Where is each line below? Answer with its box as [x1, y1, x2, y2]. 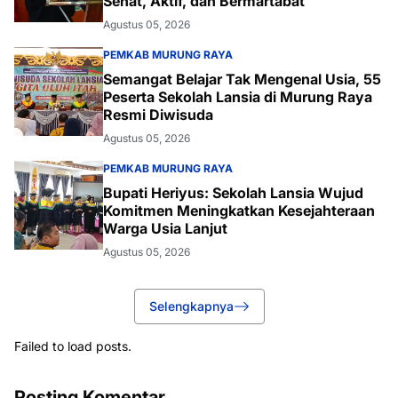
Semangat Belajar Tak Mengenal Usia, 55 [103, 70, 381, 89]
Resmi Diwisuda [103, 106, 213, 124]
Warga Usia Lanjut [103, 219, 227, 238]
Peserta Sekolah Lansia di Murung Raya [103, 88, 372, 107]
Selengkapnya [148, 298, 234, 314]
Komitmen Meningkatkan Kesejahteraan [103, 202, 375, 220]
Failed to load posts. [14, 338, 131, 354]
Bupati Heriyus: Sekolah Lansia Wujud [103, 184, 363, 203]
